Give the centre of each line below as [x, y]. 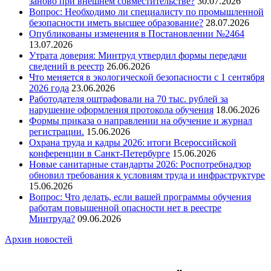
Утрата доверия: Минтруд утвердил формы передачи [138, 55]
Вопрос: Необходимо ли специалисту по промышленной [146, 11]
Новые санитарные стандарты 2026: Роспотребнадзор [140, 164]
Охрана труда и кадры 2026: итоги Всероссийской [133, 142]
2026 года [49, 88]
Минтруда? [52, 218]
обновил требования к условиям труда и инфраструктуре [147, 175]
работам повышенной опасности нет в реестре [125, 207]
